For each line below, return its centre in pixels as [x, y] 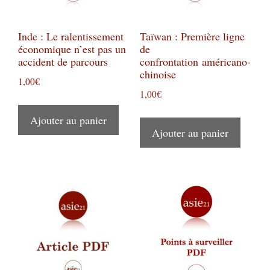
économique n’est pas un [72, 49]
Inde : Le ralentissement [71, 36]
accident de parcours [65, 61]
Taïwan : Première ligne [192, 36]
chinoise [158, 74]
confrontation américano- [195, 61]
